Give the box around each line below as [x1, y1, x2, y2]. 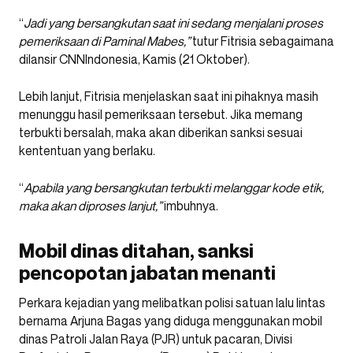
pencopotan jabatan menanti [19, 262, 276, 284]
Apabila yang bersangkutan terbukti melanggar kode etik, [24, 180, 324, 195]
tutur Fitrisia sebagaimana [190, 33, 334, 49]
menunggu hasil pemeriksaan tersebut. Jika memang [19, 106, 303, 122]
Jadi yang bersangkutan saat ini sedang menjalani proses [24, 15, 323, 31]
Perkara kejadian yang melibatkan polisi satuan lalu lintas [19, 295, 325, 310]
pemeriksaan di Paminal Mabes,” [19, 33, 190, 49]
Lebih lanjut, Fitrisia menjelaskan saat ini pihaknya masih [19, 88, 318, 104]
